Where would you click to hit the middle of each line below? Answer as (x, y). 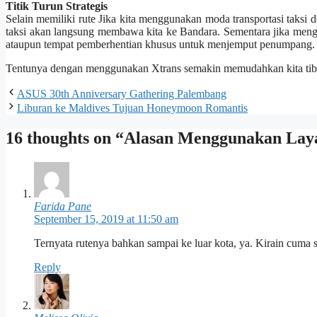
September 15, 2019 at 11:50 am (106, 219)
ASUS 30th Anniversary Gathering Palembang (122, 94)
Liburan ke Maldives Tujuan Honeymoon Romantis (132, 108)
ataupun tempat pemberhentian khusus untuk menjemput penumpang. (160, 45)
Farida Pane (63, 207)
